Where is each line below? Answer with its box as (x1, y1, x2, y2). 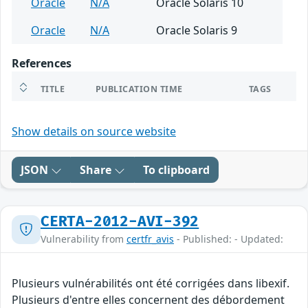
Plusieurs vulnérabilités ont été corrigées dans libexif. (12, 276, 289, 291)
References (12, 56, 71, 71)
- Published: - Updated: (174, 232, 283, 246)
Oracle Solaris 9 (156, 23, 237, 38)
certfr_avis (126, 232, 174, 246)
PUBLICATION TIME (96, 83, 183, 96)
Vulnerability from (41, 232, 126, 246)
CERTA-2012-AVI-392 (41, 213, 199, 231)
